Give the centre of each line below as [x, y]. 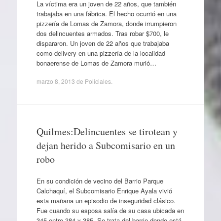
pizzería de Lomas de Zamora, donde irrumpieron [106, 23]
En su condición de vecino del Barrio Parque [100, 181]
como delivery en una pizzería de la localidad [101, 53]
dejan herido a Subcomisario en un [106, 146]
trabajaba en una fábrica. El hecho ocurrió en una [106, 13]
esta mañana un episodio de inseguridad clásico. [106, 200]
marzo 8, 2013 [55, 81]
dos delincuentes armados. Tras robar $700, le [102, 33]
